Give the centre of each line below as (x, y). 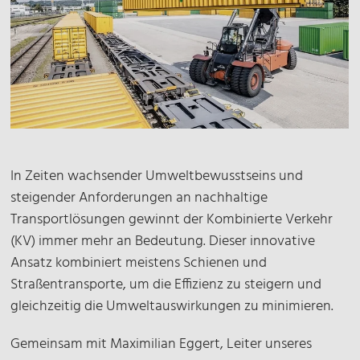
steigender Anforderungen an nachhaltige (139, 198)
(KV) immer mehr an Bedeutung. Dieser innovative (163, 241)
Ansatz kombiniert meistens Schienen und (139, 263)
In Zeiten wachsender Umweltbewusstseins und (157, 176)
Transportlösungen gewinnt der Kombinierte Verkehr (172, 220)
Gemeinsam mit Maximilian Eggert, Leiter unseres (162, 344)
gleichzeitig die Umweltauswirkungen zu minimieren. (172, 307)
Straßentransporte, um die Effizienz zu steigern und (166, 285)
